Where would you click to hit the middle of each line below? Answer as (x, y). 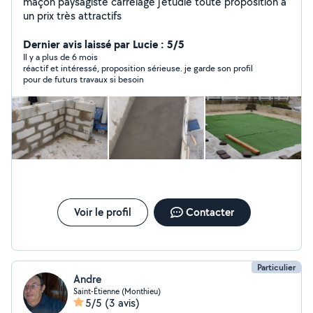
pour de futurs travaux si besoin (83, 79)
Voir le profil (102, 212)
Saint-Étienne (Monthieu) (117, 291)
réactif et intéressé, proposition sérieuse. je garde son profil (138, 68)
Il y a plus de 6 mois (60, 57)
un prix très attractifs (72, 16)
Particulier (276, 267)
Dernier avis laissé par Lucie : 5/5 (104, 44)
